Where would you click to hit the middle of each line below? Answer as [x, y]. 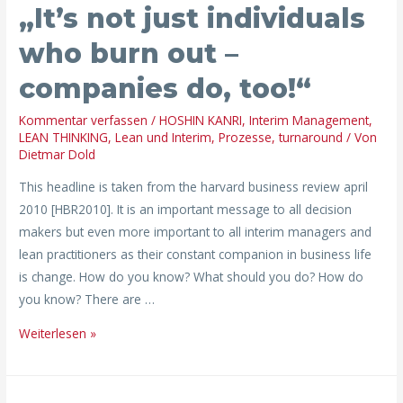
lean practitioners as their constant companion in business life [196, 254]
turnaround [311, 137]
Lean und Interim [164, 137]
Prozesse [246, 137]
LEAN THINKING [64, 137]
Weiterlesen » [58, 334]
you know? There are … [87, 299]
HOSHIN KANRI [201, 120]
